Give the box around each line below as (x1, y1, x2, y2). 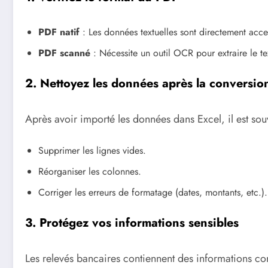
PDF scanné (38, 46, 90, 60)
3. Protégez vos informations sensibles (25, 214, 239, 232)
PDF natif (38, 25, 80, 39)
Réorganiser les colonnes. (38, 165, 141, 178)
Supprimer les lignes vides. (38, 144, 146, 157)
